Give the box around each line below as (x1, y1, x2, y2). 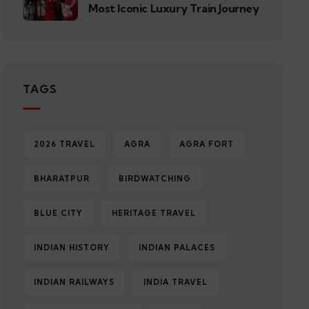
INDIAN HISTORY (34, 243, 110, 252)
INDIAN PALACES (139, 243, 216, 252)
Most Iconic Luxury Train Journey (88, 1, 259, 15)
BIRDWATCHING (119, 174, 192, 183)
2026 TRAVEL (34, 139, 96, 149)
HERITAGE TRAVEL (112, 208, 197, 218)
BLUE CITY (34, 208, 83, 218)
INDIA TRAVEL (143, 277, 208, 287)
